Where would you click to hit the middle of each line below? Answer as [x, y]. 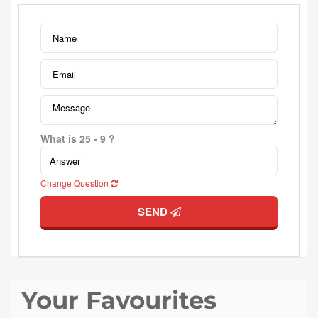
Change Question [76, 183]
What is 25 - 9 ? [78, 138]
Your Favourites [119, 300]
